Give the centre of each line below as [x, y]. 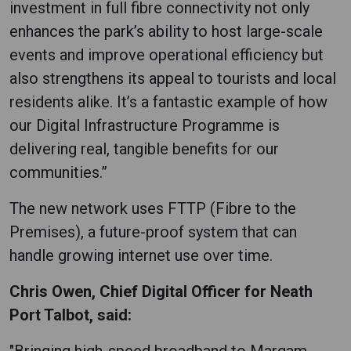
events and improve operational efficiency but [166, 54]
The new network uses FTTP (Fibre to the [153, 208]
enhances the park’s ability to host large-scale [166, 31]
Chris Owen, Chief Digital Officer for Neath [161, 291]
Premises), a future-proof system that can [153, 232]
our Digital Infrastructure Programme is [145, 125]
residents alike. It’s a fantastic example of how [168, 101]
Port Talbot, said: [71, 315]
